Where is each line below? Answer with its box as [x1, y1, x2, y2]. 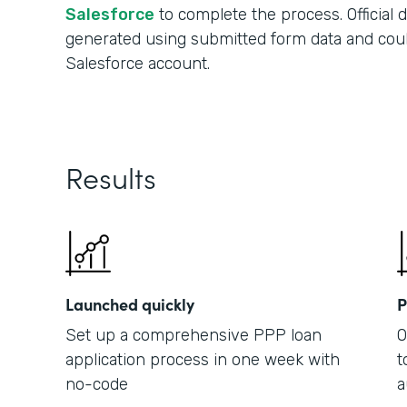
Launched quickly [65, 293, 194, 315]
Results [65, 156, 156, 197]
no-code [65, 374, 128, 394]
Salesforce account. [65, 54, 210, 74]
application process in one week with [65, 350, 340, 370]
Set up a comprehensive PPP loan [65, 325, 322, 345]
